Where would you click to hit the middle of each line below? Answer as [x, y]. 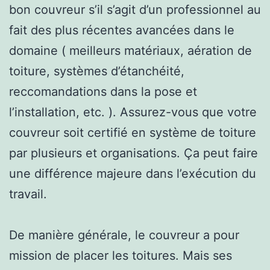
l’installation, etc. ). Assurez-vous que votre [133, 112]
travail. [28, 194]
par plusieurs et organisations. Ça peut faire [133, 153]
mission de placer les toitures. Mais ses [121, 255]
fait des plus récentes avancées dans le [122, 30]
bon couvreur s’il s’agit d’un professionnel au [135, 9]
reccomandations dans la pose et [103, 91]
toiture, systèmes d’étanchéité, [97, 71]
